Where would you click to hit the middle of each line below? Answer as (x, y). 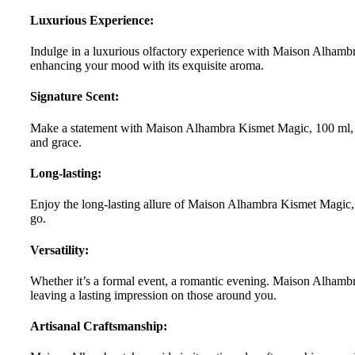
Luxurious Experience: (92, 20)
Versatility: (59, 250)
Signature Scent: (74, 97)
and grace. (56, 142)
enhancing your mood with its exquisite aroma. (147, 66)
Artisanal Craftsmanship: (99, 326)
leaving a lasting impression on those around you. (153, 295)
